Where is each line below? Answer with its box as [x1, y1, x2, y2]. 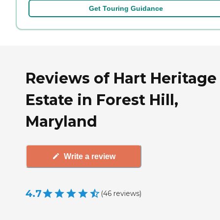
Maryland [26, 112, 97, 131]
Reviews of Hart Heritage [26, 69, 217, 87]
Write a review [63, 152, 115, 161]
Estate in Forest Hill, [26, 90, 178, 109]
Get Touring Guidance [88, 4, 163, 12]
